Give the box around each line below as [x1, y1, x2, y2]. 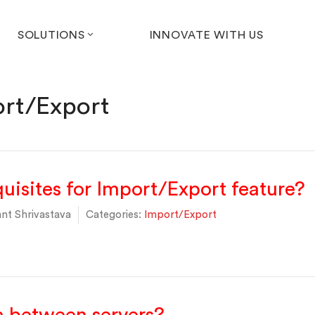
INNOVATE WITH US [149, 30, 264, 41]
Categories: [86, 210, 141, 220]
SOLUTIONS [17, 30, 85, 41]
